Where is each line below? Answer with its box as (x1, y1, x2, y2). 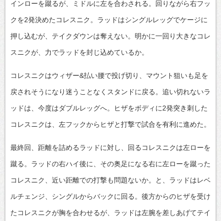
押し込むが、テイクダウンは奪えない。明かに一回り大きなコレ (10, 32, 211, 40)
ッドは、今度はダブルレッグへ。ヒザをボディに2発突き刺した (10, 104, 208, 112)
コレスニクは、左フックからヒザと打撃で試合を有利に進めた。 (10, 120, 211, 128)
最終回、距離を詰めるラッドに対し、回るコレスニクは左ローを (10, 143, 211, 151)
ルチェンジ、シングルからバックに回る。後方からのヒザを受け (10, 192, 211, 200)
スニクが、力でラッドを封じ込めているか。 (10, 48, 148, 56)
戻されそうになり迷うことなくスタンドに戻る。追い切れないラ (10, 87, 211, 96)
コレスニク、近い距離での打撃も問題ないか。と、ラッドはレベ (10, 176, 211, 184)
